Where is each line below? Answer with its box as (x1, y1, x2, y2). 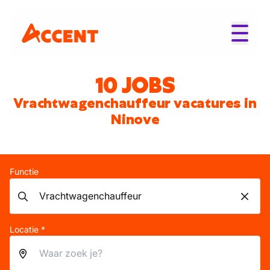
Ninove (110, 110, 160, 129)
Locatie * (10, 224, 45, 234)
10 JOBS (95, 71, 175, 99)
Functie (10, 166, 39, 177)
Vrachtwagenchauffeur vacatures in (13, 93, 257, 113)
